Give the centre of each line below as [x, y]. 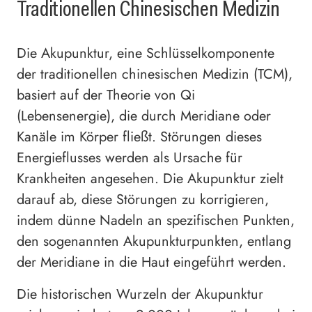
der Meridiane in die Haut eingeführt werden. [151, 263]
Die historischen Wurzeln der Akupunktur [140, 295]
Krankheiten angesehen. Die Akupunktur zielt [150, 179]
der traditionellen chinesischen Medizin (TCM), [155, 75]
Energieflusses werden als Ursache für [130, 158]
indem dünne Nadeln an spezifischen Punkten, [156, 221]
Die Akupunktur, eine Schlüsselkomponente [146, 54]
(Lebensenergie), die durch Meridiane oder [144, 116]
